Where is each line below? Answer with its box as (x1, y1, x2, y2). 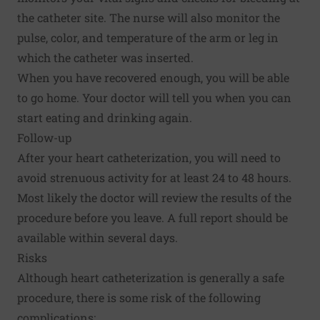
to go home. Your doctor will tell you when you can (17, 90, 291, 106)
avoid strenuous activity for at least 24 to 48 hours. (17, 170, 291, 186)
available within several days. (17, 230, 178, 246)
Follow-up (17, 130, 71, 146)
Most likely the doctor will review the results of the (17, 190, 291, 206)
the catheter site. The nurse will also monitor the (17, 10, 280, 26)
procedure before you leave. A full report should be (17, 210, 288, 226)
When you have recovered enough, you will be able (17, 70, 289, 86)
